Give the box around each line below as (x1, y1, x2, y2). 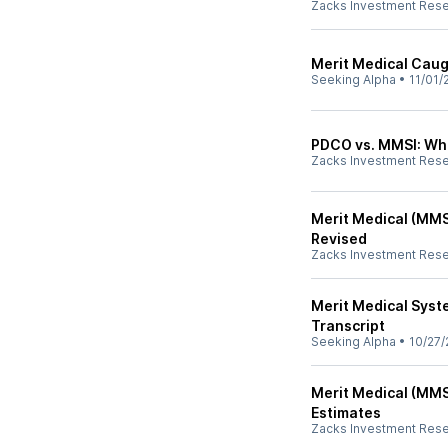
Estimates (311, 404, 381, 421)
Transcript (311, 317, 385, 334)
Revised (311, 230, 367, 247)
